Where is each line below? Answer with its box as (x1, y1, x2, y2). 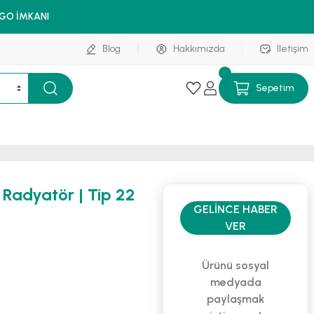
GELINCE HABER (193, 203, 278, 216)
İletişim (277, 43, 308, 55)
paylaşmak (207, 292, 264, 306)
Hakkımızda (172, 43, 225, 55)
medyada (210, 275, 261, 289)
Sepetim (256, 82, 294, 94)
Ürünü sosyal (202, 259, 269, 272)
